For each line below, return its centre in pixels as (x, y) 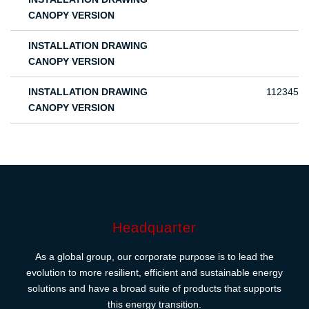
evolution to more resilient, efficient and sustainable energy (154, 273)
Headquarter (154, 228)
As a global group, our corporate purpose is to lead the (154, 257)
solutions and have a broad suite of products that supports (154, 289)
